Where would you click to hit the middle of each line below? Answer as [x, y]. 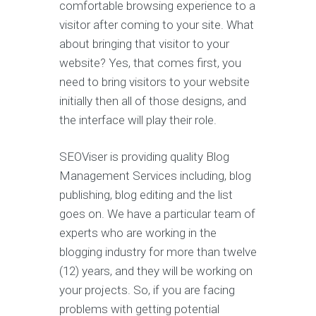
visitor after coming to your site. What [157, 25]
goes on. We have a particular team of [157, 214]
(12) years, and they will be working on [156, 271]
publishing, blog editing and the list [146, 195]
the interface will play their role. [138, 120]
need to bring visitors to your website [154, 82]
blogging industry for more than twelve [158, 252]
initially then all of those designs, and [153, 101]
